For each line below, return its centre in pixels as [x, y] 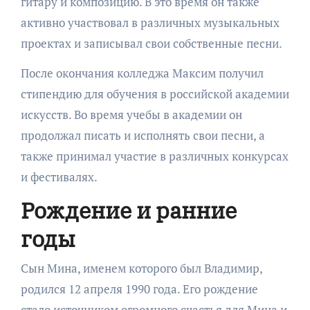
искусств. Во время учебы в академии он [131, 115]
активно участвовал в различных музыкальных [150, 22]
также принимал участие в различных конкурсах [154, 156]
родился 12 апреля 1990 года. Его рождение [139, 289]
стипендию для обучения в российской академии [155, 94]
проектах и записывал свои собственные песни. [151, 43]
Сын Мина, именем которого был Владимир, [141, 268]
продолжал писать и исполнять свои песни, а [143, 135]
